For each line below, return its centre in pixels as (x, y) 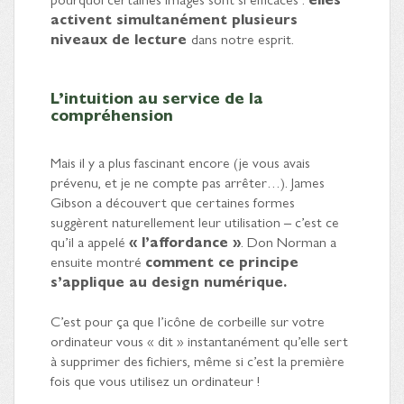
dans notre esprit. (243, 39)
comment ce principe (222, 262)
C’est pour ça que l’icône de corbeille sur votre (188, 321)
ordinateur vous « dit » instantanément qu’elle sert (199, 341)
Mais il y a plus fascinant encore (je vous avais (180, 162)
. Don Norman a (289, 242)
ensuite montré (98, 262)
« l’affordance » (185, 242)
